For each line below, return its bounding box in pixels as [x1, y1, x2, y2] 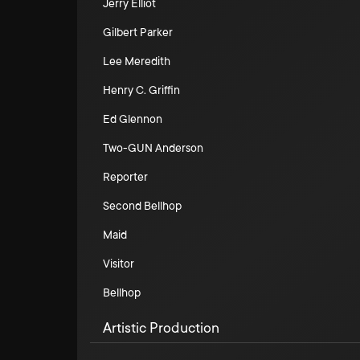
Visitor [103, 257, 134, 270]
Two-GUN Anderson [103, 141, 203, 154]
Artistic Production [103, 320, 219, 336]
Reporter [103, 170, 148, 183]
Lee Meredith [103, 55, 170, 67]
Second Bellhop [103, 199, 182, 212]
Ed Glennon [103, 112, 162, 125]
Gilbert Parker [103, 26, 173, 39]
